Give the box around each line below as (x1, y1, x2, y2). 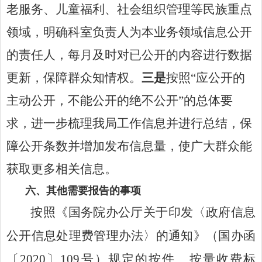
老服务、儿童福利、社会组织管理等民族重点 (6, 2, 252, 16)
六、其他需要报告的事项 (25, 184, 141, 196)
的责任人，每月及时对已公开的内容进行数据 (6, 48, 252, 61)
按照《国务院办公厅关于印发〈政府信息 (30, 205, 256, 219)
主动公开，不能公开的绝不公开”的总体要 (6, 94, 233, 107)
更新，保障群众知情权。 (6, 71, 142, 84)
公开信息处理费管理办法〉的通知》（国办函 (6, 229, 256, 242)
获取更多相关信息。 (6, 162, 117, 175)
